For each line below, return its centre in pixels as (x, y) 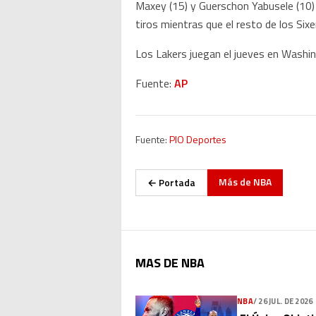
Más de (236, 182)
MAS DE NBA (170, 263)
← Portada (171, 182)
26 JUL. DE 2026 (286, 301)
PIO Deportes (198, 139)
